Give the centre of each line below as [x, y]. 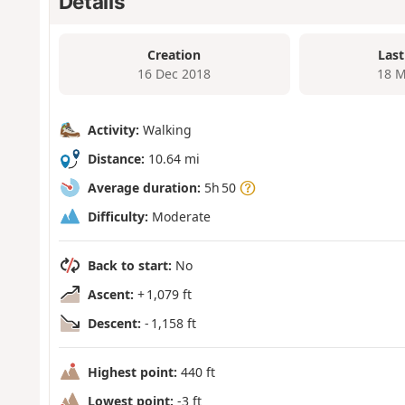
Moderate [179, 217]
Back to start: [129, 266]
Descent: [114, 324]
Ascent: [110, 295]
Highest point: [132, 372]
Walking [165, 130]
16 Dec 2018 [174, 74]
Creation [174, 55]
